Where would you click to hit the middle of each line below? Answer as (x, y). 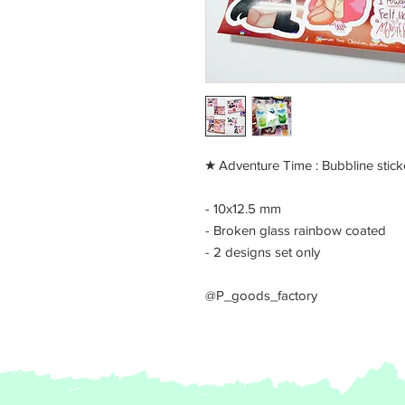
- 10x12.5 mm (243, 208)
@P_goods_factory (261, 295)
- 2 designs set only (263, 252)
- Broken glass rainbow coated (296, 230)
